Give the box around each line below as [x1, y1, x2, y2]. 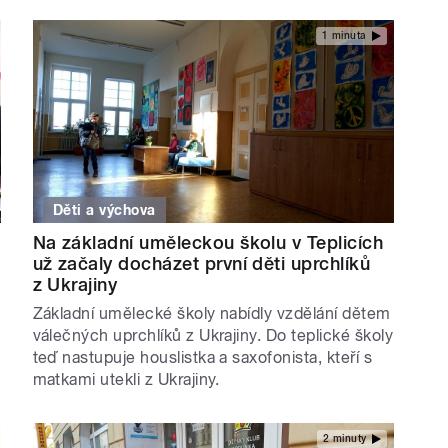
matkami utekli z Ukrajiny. [32, 369, 220, 389]
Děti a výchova [53, 201, 156, 218]
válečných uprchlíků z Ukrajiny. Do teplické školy [32, 325, 394, 345]
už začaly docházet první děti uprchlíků [32, 252, 371, 274]
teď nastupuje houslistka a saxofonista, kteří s [32, 347, 373, 367]
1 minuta [321, 30, 367, 42]
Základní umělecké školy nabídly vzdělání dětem [32, 303, 391, 323]
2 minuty [322, 433, 367, 445]
